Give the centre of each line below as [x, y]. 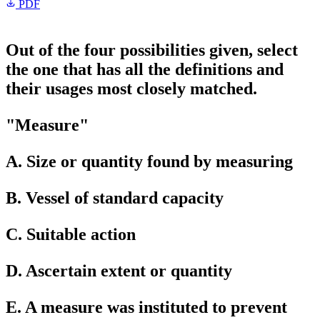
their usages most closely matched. [131, 89]
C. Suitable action [71, 234]
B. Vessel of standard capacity [115, 198]
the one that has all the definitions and [145, 69]
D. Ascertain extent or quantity [119, 271]
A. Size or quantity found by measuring [149, 161]
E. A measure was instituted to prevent [146, 307]
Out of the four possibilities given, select [152, 50]
